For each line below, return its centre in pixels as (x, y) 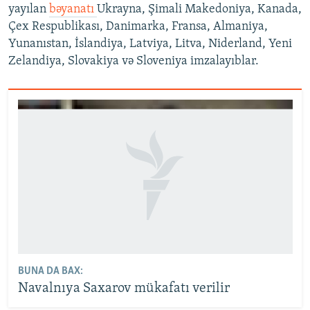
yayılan (29, 10)
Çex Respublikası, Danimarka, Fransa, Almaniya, (138, 27)
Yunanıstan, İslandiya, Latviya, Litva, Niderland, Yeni (150, 44)
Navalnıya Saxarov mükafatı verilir (124, 289)
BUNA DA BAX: (50, 272)
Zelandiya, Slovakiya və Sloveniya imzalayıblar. (134, 62)
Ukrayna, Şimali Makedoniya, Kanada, (199, 10)
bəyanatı (73, 10)
